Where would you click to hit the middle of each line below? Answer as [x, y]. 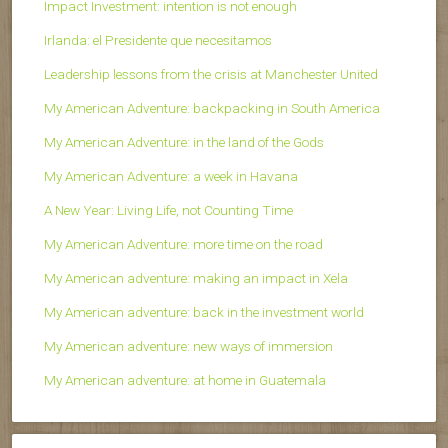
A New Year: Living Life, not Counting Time [168, 209]
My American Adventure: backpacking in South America [212, 107]
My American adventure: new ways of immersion [188, 345]
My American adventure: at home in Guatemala [185, 379]
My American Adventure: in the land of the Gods [184, 141]
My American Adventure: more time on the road [183, 243]
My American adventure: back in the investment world [204, 311]
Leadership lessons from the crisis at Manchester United [211, 73]
